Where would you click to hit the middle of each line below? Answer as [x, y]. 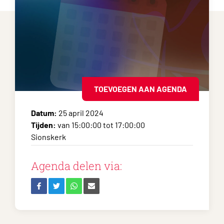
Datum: [44, 112]
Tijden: [43, 124]
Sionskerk [48, 136]
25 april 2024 [80, 112]
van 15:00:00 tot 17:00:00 [100, 124]
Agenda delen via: [76, 165]
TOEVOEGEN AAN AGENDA [140, 88]
